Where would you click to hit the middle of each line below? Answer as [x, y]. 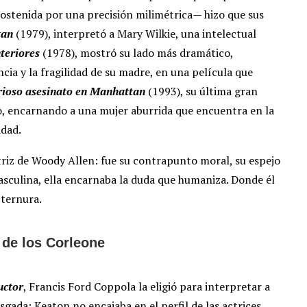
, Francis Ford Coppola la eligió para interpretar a [147, 287]
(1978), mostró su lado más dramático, [136, 53]
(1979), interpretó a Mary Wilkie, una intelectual [135, 34]
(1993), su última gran [201, 91]
